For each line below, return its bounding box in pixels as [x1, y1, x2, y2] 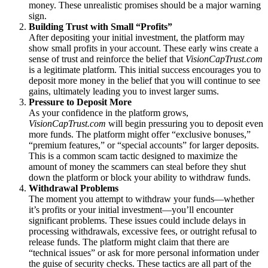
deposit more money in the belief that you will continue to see [29, 75, 260, 86]
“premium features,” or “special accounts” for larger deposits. [29, 139, 259, 150]
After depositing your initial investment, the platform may [29, 32, 245, 42]
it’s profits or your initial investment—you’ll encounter [29, 204, 233, 215]
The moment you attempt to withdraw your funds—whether [29, 193, 254, 204]
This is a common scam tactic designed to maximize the [29, 150, 237, 161]
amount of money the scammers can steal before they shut [29, 161, 246, 172]
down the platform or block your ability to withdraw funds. [29, 172, 251, 182]
